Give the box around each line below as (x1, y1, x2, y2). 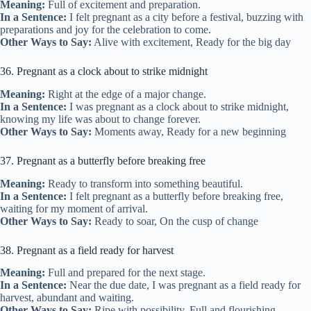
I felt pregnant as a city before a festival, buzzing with (67, 10, 303, 23)
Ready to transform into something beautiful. (45, 177, 243, 190)
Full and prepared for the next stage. (45, 267, 205, 279)
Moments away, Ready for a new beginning (92, 125, 286, 137)
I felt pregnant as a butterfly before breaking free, (67, 190, 283, 202)
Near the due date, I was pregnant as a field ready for (67, 279, 301, 292)
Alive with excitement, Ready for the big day (92, 35, 291, 48)
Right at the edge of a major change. (45, 87, 206, 100)
